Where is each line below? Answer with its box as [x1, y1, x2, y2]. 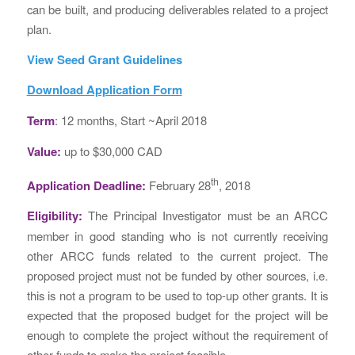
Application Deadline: [26, 176, 146, 194]
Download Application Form [26, 81, 182, 99]
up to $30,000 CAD [60, 142, 162, 159]
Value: [26, 142, 61, 160]
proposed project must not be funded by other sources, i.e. [26, 267, 329, 284]
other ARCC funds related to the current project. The [26, 247, 329, 265]
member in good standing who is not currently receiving [26, 227, 329, 245]
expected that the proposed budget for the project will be [26, 307, 329, 324]
